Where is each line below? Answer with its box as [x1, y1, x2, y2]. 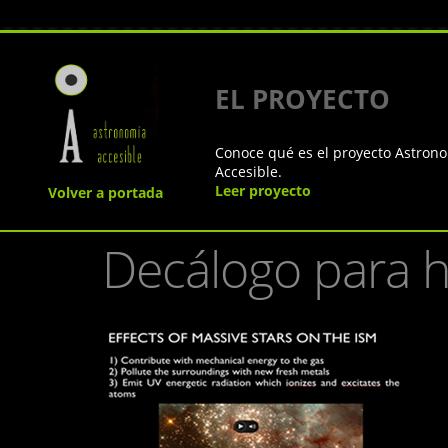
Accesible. [214, 162, 282, 181]
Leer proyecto [214, 181, 311, 200]
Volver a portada [48, 183, 164, 202]
